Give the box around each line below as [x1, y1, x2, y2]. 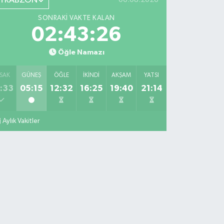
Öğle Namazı [57, 48, 104, 56]
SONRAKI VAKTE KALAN [38, 14, 115, 21]
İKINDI [83, 72, 100, 78]
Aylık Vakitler [2, 117, 40, 124]
